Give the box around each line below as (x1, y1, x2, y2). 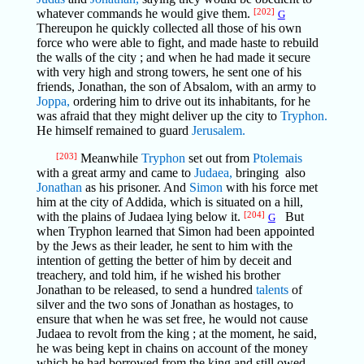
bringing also (232, 166, 305, 180)
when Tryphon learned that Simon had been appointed (36, 224, 314, 238)
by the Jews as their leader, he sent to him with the (36, 239, 292, 253)
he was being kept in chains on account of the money (36, 341, 308, 355)
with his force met (222, 180, 318, 194)
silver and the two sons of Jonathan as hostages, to (36, 297, 293, 311)
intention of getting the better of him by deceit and (36, 253, 292, 267)
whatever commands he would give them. (36, 6, 253, 20)
